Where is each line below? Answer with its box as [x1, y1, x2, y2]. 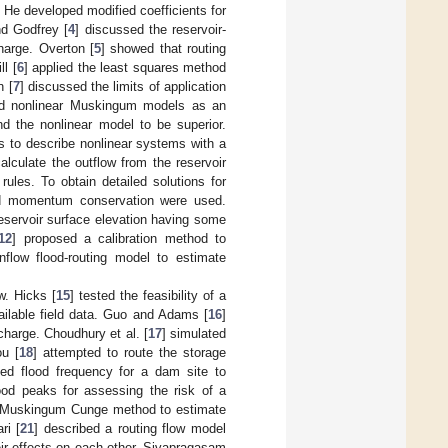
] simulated [161, 325, 227, 341]
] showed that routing [100, 40, 226, 56]
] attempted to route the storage [32, 344, 227, 360]
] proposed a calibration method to [12, 230, 226, 246]
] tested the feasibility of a [70, 287, 227, 303]
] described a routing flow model [34, 420, 227, 436]
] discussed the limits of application [19, 78, 227, 94]
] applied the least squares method [23, 59, 226, 75]
